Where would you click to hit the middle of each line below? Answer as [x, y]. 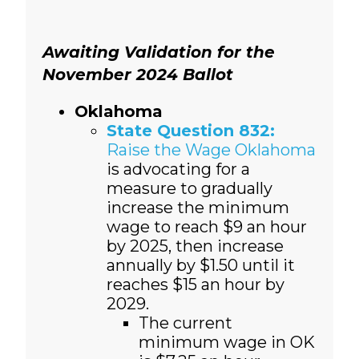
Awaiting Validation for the [158, 52]
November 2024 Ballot [137, 75]
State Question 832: [190, 131]
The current [185, 323]
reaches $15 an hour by [195, 285]
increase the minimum [198, 208]
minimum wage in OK [226, 343]
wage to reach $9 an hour [206, 227]
